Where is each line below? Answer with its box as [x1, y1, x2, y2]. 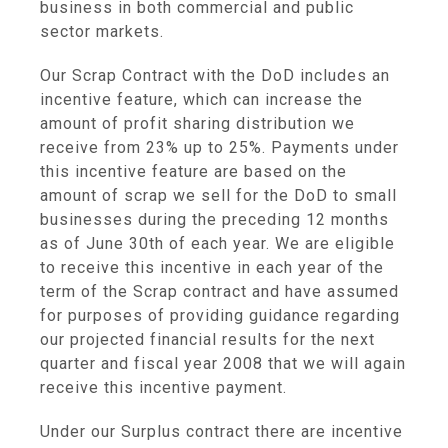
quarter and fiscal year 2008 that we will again [40, 354, 406, 373]
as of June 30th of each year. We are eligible [40, 234, 395, 253]
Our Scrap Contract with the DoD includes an [40, 66, 390, 85]
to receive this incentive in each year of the [40, 258, 384, 277]
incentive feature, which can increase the [40, 90, 363, 109]
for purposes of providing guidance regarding [40, 306, 400, 325]
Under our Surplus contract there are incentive [40, 422, 403, 441]
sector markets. [40, 22, 164, 41]
